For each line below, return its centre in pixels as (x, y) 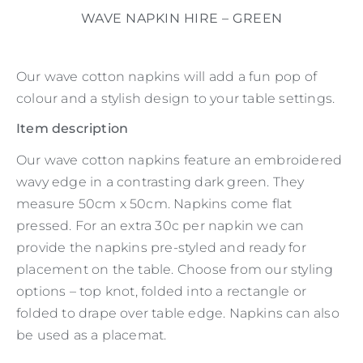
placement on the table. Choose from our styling (175, 270)
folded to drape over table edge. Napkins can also (178, 314)
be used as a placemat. (92, 335)
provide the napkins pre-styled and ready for (161, 248)
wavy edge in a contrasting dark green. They (160, 182)
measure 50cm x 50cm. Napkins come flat (154, 204)
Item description (73, 129)
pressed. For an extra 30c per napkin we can (160, 226)
